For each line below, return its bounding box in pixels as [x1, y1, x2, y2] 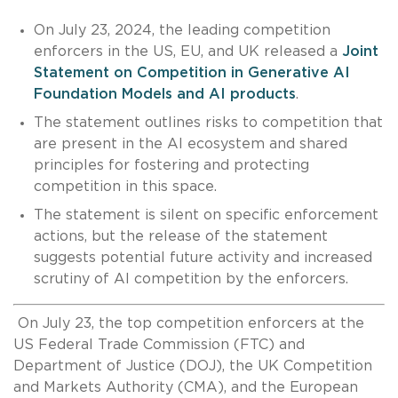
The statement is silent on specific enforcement [33, 207, 378, 222]
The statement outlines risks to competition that [33, 115, 383, 130]
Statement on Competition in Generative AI [33, 65, 350, 80]
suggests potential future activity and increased [33, 250, 372, 265]
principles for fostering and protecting [33, 157, 309, 172]
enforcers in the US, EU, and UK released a [33, 44, 342, 59]
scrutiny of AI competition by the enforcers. [33, 271, 348, 286]
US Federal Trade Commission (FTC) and [13, 337, 305, 352]
